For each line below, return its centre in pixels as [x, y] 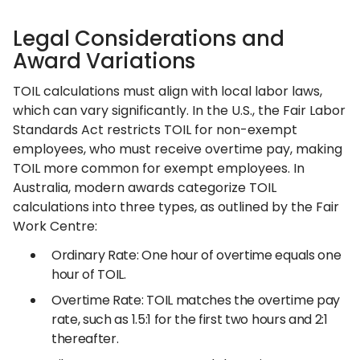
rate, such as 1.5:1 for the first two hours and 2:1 [190, 319]
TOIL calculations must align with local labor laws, [168, 91]
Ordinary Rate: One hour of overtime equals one [196, 255]
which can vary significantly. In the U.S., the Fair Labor [179, 110]
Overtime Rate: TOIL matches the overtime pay [196, 300]
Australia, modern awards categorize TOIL [145, 188]
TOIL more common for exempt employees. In [159, 168]
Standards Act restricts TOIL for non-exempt [155, 130]
